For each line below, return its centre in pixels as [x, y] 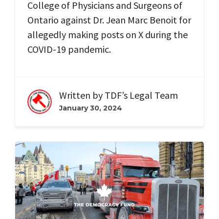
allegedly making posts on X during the [108, 35]
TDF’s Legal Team [141, 95]
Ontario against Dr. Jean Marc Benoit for [109, 20]
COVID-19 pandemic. [69, 49]
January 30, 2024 [91, 108]
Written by [82, 95]
